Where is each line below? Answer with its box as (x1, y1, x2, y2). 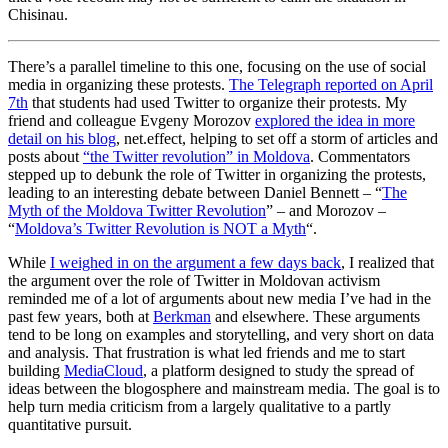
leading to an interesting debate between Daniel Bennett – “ (8, 183, 382, 201)
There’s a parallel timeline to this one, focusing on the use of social (8, 57, 426, 75)
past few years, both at (8, 307, 153, 325)
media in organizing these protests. (8, 75, 229, 93)
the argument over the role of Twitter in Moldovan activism (8, 271, 380, 289)
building (8, 361, 64, 379)
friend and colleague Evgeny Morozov (8, 111, 255, 129)
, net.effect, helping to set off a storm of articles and (116, 129, 438, 147)
